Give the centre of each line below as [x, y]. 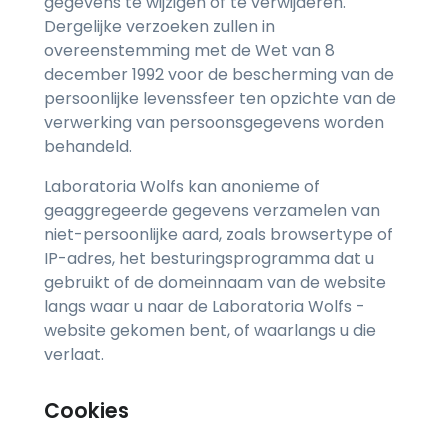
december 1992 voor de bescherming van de [219, 75]
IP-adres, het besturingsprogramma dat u [209, 259]
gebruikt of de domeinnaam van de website [215, 283]
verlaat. [74, 355]
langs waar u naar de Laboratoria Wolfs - [204, 307]
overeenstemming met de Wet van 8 [189, 51]
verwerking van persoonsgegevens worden [214, 123]
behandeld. [88, 147]
